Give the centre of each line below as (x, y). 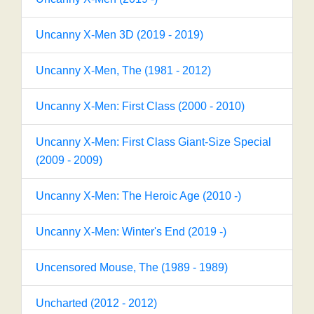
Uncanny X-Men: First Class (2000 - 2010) (140, 106)
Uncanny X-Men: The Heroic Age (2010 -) (138, 196)
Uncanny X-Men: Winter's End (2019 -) (131, 232)
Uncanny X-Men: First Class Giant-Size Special (153, 142)
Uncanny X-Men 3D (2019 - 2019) (120, 35)
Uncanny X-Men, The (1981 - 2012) (123, 70)
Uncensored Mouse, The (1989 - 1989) (132, 267)
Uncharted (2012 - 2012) (96, 303)
